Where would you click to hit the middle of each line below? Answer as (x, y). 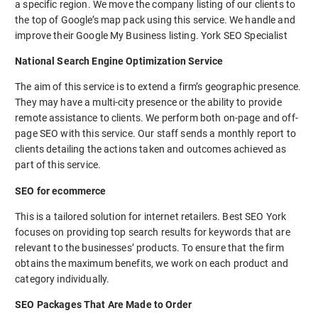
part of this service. (58, 165)
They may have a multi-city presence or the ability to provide (148, 103)
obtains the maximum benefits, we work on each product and (152, 263)
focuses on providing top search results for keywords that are (153, 232)
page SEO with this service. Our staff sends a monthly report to (155, 134)
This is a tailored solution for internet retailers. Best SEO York (151, 216)
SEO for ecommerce (61, 191)
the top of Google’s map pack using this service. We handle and (155, 20)
